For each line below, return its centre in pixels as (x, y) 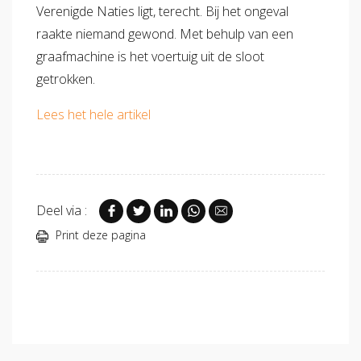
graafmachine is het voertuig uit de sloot (150, 56)
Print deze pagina (100, 235)
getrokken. (66, 79)
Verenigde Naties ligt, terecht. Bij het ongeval (162, 11)
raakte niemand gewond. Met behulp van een (165, 33)
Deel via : (62, 210)
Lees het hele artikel (93, 114)
